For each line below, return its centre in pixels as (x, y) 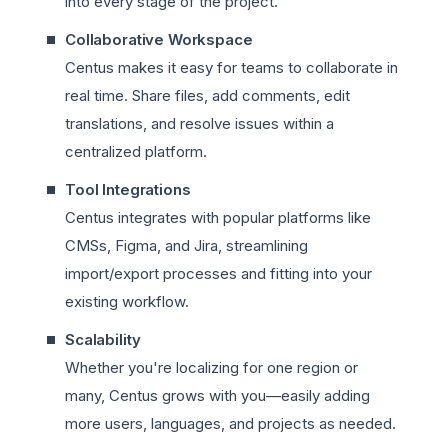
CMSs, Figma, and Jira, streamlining (186, 246)
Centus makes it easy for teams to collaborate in (231, 68)
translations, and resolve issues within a (199, 124)
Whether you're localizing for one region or (211, 368)
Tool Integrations (128, 190)
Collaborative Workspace (159, 40)
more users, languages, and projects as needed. (230, 424)
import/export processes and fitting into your (218, 274)
